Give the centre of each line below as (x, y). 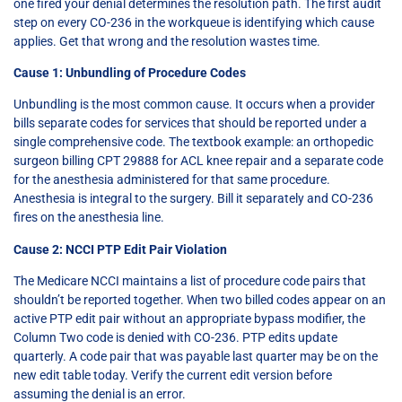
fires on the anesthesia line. (89, 218)
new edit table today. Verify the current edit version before (173, 376)
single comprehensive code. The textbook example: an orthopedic (193, 142)
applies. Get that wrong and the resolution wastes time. (167, 41)
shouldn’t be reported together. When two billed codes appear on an (200, 300)
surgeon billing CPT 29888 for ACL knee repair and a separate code (198, 161)
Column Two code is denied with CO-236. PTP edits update (175, 338)
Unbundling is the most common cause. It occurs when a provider (194, 105)
